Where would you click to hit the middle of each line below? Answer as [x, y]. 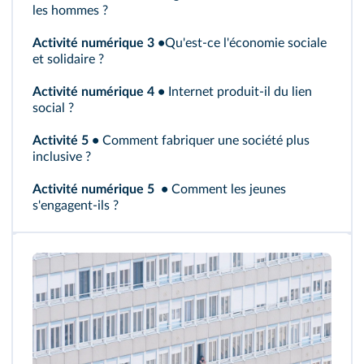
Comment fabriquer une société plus [204, 140]
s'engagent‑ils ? [76, 205]
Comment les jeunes [227, 189]
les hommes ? [70, 10]
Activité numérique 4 [93, 91]
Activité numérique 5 [93, 189]
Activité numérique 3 [93, 43]
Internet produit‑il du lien [238, 91]
